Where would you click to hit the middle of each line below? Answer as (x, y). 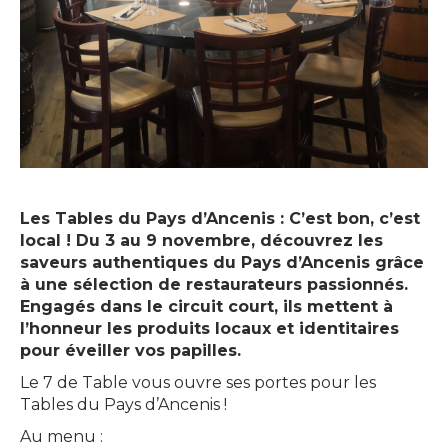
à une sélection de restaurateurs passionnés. (214, 284)
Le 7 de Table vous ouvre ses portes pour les (198, 382)
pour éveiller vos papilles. (130, 350)
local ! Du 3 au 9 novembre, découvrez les (201, 240)
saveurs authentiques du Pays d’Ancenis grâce (222, 262)
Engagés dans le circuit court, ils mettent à (206, 306)
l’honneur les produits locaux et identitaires (209, 328)
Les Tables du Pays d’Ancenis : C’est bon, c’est (220, 218)
